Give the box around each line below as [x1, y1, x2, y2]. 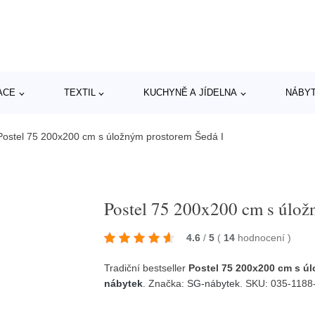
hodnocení [238, 231, 288, 243]
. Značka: [143, 277, 188, 289]
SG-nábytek [187, 277, 240, 289]
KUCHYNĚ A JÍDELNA [143, 87, 238, 98]
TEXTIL [63, 87, 96, 98]
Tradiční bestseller [104, 262, 189, 274]
